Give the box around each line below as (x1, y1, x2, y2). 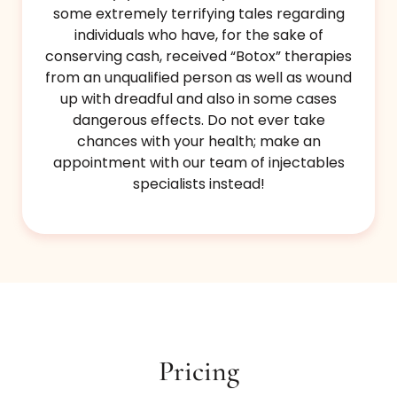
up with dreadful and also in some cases (60, 89, 337, 110)
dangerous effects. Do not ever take (72, 110, 325, 131)
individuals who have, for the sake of (74, 25, 323, 46)
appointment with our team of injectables (52, 152, 345, 174)
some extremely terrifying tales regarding (52, 4, 345, 25)
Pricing (158, 354, 239, 389)
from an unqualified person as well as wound (45, 67, 352, 89)
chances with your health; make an (76, 131, 321, 152)
